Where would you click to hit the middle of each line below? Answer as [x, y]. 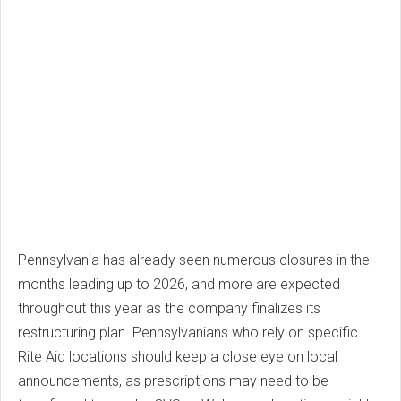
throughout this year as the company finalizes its [169, 309]
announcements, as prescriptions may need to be [173, 381]
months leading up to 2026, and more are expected [179, 285]
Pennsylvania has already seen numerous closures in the [194, 260]
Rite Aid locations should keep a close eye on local [178, 357]
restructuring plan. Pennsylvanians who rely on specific [188, 333]
